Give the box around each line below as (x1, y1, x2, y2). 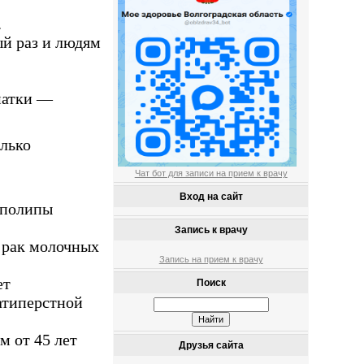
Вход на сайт (179, 191, 243, 202)
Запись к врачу (174, 224, 248, 236)
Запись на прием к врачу (158, 254, 263, 264)
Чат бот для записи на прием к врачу (134, 168, 288, 178)
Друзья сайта (178, 340, 244, 351)
